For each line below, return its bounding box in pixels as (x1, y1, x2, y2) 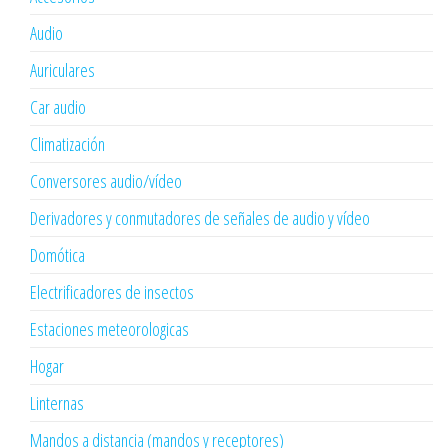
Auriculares (30, 58, 95, 83)
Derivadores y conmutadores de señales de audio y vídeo (30, 206, 370, 231)
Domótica (30, 243, 85, 268)
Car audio (30, 95, 86, 120)
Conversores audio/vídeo (30, 169, 182, 194)
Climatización (30, 132, 105, 157)
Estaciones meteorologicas (30, 317, 189, 342)
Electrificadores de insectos (30, 280, 194, 305)
